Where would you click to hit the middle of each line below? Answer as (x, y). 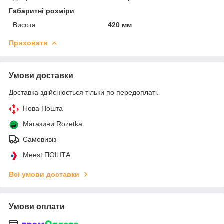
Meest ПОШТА (47, 155)
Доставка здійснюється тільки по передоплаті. (84, 92)
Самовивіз (40, 139)
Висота (24, 25)
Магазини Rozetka (53, 124)
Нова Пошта (43, 108)
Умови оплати (37, 206)
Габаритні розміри (42, 11)
